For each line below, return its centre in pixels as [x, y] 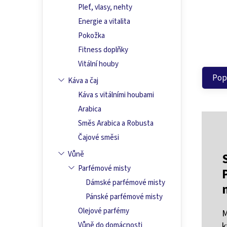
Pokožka [91, 36]
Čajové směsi [99, 138]
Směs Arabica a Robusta [116, 124]
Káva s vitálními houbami [116, 95]
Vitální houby [98, 64]
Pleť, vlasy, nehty [105, 8]
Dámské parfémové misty [125, 183]
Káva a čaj [83, 81]
